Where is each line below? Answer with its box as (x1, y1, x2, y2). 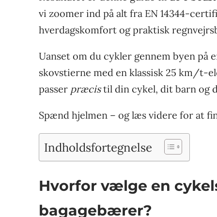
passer (39, 83, 70, 95)
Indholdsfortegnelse (44, 140, 152, 155)
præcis (70, 83, 101, 95)
